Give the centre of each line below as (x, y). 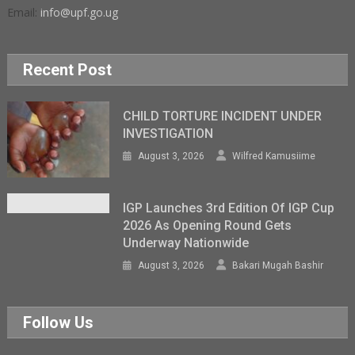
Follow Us (59, 323)
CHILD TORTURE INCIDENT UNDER (223, 116)
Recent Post (68, 69)
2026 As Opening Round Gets (208, 226)
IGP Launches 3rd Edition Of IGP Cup (229, 208)
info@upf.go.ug (80, 12)
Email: (24, 12)
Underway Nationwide (186, 243)
